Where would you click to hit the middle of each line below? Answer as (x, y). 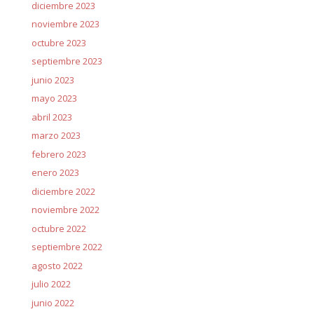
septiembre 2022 (67, 247)
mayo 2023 (54, 98)
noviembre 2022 (65, 210)
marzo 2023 (56, 135)
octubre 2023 (59, 42)
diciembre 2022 (63, 191)
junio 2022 (53, 302)
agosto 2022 (57, 265)
